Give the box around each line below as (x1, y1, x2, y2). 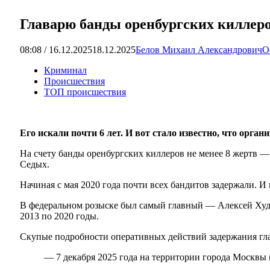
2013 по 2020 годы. (20, 210, 99, 221)
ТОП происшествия (44, 86, 126, 97)
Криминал (44, 64, 87, 75)
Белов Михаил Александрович (136, 44, 262, 55)
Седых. (20, 159, 49, 169)
